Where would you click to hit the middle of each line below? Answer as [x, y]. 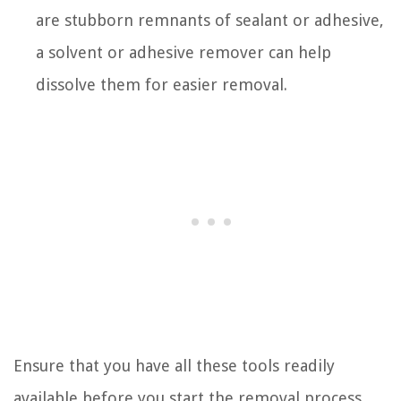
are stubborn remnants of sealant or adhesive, [210, 20]
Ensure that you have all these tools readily [174, 365]
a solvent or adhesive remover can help [183, 52]
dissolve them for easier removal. [162, 84]
